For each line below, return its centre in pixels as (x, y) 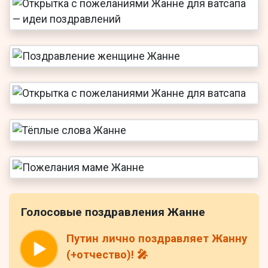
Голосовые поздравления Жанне (113, 212)
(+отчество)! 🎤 (107, 255)
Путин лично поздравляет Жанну (157, 239)
